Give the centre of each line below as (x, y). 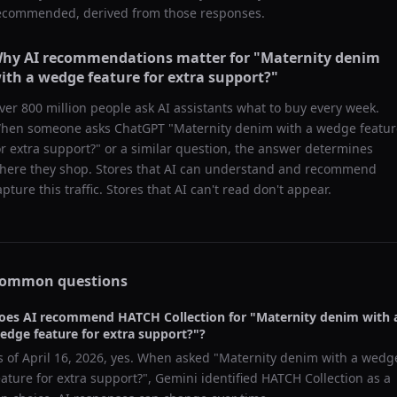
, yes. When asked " (161, 358)
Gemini (176, 378)
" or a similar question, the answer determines (234, 148)
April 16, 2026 (63, 358)
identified (230, 378)
